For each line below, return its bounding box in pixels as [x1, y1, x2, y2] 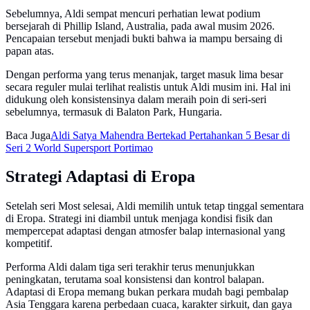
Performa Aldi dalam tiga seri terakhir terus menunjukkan [6, 261, 255, 273]
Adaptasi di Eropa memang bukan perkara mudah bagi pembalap [6, 286, 289, 298]
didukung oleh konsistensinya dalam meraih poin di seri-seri [6, 93, 266, 105]
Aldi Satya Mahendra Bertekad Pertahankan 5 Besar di [51, 129, 290, 141]
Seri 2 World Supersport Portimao [6, 141, 153, 154]
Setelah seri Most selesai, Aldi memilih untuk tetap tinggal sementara [6, 200, 304, 212]
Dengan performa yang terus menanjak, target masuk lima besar [6, 68, 283, 80]
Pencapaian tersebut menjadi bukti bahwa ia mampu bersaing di [6, 32, 282, 44]
